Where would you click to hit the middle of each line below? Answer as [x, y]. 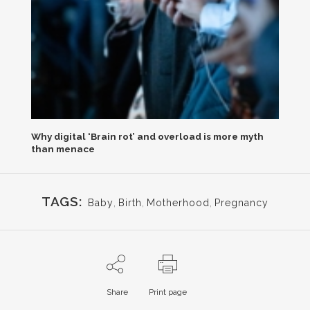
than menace [63, 148]
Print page [167, 292]
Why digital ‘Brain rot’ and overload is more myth [147, 136]
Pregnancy [241, 202]
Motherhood [178, 202]
